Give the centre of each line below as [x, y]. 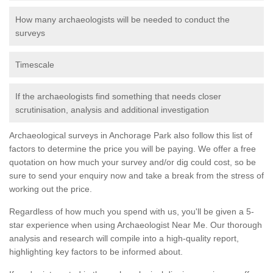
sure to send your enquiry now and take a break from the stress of [136, 176]
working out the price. [51, 189]
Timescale [35, 65]
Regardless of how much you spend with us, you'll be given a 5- [132, 212]
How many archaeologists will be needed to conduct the [122, 20]
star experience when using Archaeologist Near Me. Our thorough [136, 225]
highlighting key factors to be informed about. [96, 252]
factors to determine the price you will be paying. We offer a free [133, 149]
